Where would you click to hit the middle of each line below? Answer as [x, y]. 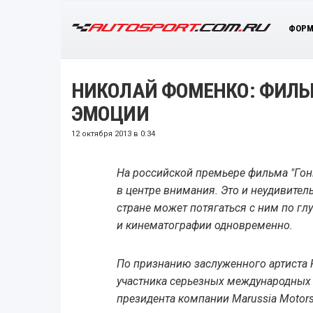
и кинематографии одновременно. [204, 225]
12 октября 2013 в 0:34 [113, 133]
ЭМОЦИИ [110, 113]
